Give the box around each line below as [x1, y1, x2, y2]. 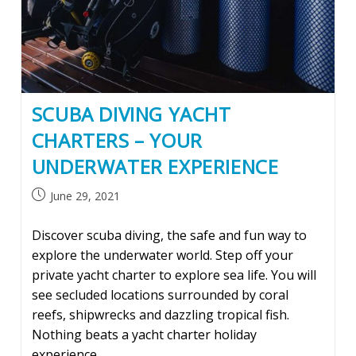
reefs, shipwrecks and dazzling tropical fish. [31, 305, 289, 323]
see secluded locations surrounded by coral [31, 285, 288, 304]
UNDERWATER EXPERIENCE [31, 153, 279, 180]
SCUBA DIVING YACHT [31, 100, 231, 127]
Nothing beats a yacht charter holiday [31, 325, 257, 343]
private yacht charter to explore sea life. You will [31, 265, 316, 284]
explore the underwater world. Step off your [31, 246, 293, 264]
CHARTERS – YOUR [31, 126, 203, 153]
